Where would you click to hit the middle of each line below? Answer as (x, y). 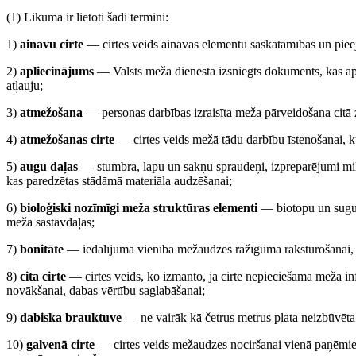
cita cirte (43, 276)
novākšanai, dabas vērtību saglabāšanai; (106, 290)
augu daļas (49, 166)
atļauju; (25, 85)
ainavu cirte (52, 44)
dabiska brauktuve (71, 317)
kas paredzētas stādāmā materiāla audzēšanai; (119, 181)
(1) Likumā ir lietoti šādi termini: (87, 17)
